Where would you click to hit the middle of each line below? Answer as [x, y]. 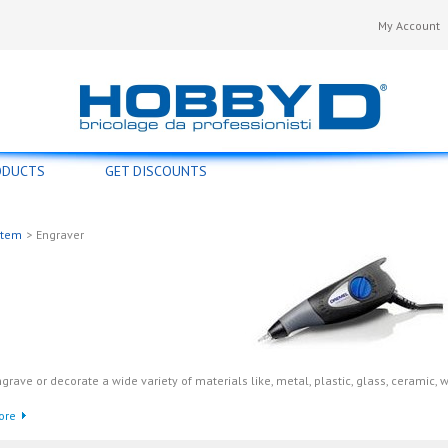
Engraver [60, 234]
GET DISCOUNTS [156, 171]
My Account [409, 25]
